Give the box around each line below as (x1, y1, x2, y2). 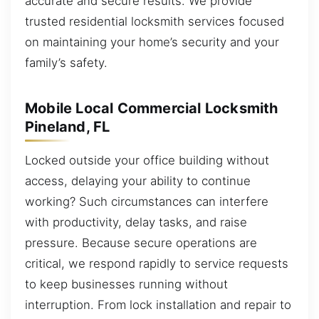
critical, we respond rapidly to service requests (25, 256, 288, 271)
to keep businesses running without (25, 277, 228, 292)
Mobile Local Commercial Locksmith (25, 99, 278, 117)
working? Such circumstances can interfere (25, 194, 268, 209)
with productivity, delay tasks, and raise (25, 215, 247, 230)
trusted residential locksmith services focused (25, 14, 284, 29)
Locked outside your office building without (25, 153, 269, 168)
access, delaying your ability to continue (25, 174, 251, 189)
